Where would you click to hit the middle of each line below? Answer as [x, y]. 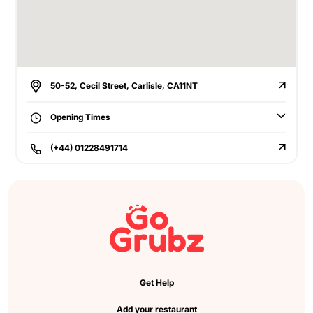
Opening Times [79, 117]
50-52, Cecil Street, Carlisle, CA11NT [123, 86]
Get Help [156, 283]
